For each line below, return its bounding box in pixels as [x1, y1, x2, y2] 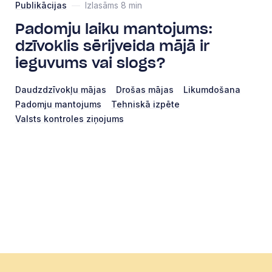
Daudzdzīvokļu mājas [15, 84, 106, 95]
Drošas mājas [115, 84, 174, 95]
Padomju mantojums [15, 98, 101, 109]
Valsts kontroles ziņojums [15, 113, 124, 124]
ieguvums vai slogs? [15, 56, 166, 71]
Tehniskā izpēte [110, 98, 180, 109]
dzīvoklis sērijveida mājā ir [15, 39, 209, 54]
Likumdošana [183, 84, 240, 95]
